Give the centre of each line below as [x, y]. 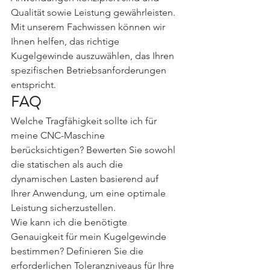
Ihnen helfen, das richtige [66, 41]
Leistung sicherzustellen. [63, 208]
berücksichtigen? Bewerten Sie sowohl [94, 150]
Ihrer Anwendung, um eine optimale [89, 193]
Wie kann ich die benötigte [70, 222]
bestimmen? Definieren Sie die [78, 251]
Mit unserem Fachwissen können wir [89, 27]
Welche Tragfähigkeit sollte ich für [85, 121]
